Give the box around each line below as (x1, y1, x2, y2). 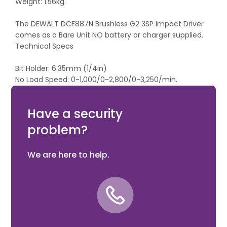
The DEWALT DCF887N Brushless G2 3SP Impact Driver (15, 18, 204, 29)
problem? (27, 121, 88, 138)
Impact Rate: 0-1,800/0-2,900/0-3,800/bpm (15, 85, 172, 96)
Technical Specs (15, 41, 73, 51)
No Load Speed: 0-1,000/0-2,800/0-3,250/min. (15, 74, 177, 85)
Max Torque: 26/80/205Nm (15, 96, 110, 107)
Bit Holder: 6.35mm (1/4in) (15, 63, 107, 73)
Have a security (27, 105, 123, 122)
